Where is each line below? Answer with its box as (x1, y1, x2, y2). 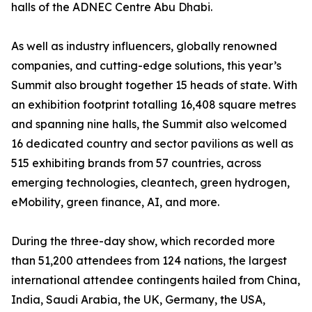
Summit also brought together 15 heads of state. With (11, 78, 297, 92)
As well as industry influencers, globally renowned (11, 39, 277, 53)
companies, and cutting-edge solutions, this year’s (11, 58, 281, 72)
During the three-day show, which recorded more (11, 234, 275, 248)
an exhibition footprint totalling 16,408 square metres (11, 97, 296, 111)
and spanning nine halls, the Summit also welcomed (11, 117, 287, 131)
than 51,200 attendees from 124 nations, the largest (11, 253, 287, 267)
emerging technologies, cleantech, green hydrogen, (11, 175, 290, 189)
